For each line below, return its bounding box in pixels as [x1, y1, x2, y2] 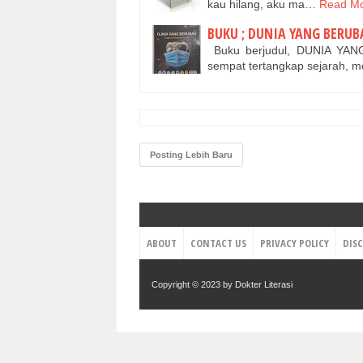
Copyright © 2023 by [152, 280, 235, 290]
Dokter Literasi [235, 280, 293, 290]
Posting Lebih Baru [150, 150, 233, 160]
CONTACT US [190, 236, 246, 251]
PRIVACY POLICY [260, 236, 329, 251]
